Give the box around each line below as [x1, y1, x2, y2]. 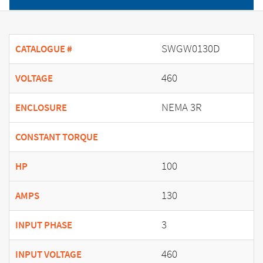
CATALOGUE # [15, 42, 72, 56]
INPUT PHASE [15, 218, 72, 232]
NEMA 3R [161, 100, 201, 115]
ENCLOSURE [15, 101, 67, 115]
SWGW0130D [161, 41, 220, 56]
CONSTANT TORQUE [15, 130, 98, 144]
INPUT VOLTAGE [15, 248, 82, 262]
